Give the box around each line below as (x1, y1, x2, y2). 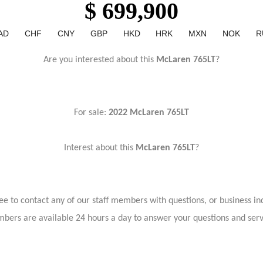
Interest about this (64, 143, 136, 153)
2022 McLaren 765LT (106, 108, 189, 117)
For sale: (74, 108, 106, 117)
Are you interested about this (43, 55, 156, 65)
